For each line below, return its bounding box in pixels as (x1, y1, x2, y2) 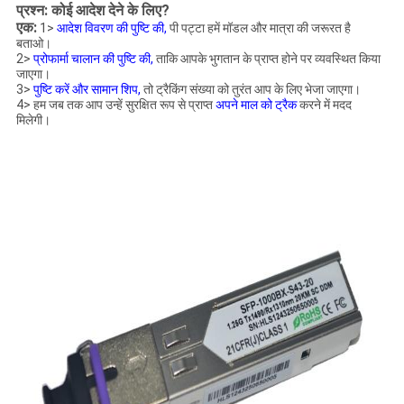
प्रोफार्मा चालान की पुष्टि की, (32, 51, 153, 67)
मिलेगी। (15, 113, 50, 128)
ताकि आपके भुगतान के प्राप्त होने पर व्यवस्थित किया (152, 51, 381, 67)
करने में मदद (296, 97, 352, 113)
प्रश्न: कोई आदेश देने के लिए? (15, 2, 170, 20)
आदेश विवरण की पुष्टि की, (56, 21, 167, 36)
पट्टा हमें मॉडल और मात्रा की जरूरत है (180, 21, 351, 36)
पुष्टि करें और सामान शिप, (32, 82, 141, 97)
